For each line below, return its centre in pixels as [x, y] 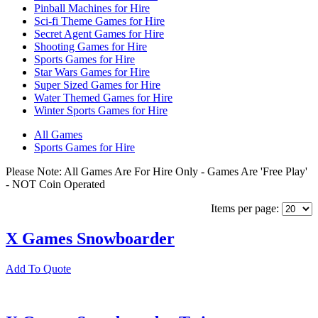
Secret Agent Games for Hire [99, 33]
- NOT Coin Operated [55, 184]
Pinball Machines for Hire [92, 8]
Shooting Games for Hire [91, 46]
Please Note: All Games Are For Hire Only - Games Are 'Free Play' [157, 171]
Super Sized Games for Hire [97, 84]
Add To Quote [38, 268]
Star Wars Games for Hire [92, 72]
